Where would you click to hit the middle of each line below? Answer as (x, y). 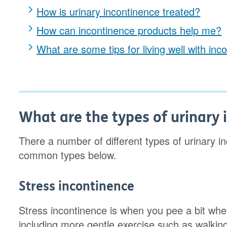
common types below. (69, 155)
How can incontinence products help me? (129, 30)
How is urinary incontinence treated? (119, 11)
